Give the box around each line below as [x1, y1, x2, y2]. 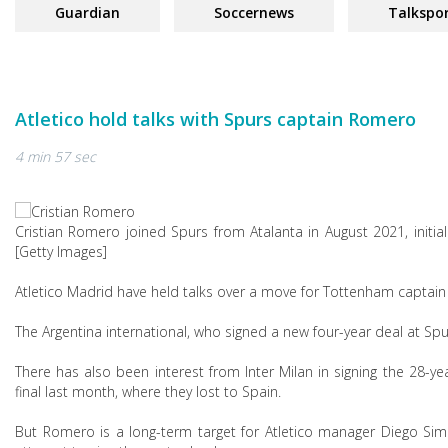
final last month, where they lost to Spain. [15, 382, 281, 401]
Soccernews [214, 3, 294, 22]
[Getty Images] [15, 242, 107, 261]
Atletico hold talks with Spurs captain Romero [15, 107, 416, 131]
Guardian [55, 3, 120, 22]
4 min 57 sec [15, 147, 96, 166]
